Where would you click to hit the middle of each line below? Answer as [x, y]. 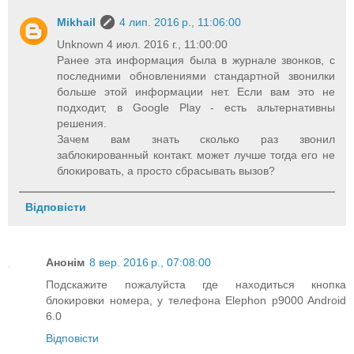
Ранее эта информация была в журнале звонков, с [196, 60]
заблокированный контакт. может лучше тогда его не [196, 155]
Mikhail [77, 23]
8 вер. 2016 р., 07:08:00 [150, 262]
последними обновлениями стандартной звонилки [196, 76]
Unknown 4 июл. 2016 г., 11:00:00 [143, 45]
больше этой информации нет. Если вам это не [196, 92]
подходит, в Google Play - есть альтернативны [196, 108]
